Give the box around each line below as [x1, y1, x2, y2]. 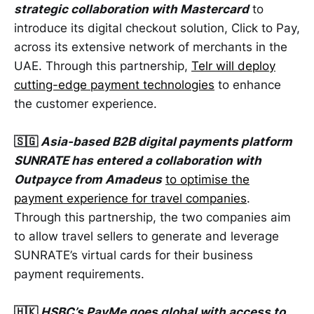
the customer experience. [14, 97, 157, 111]
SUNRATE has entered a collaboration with [14, 153, 261, 168]
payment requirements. [14, 267, 144, 282]
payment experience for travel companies [14, 191, 247, 206]
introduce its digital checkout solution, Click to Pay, [14, 21, 300, 36]
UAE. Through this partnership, [14, 59, 191, 74]
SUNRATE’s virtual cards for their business [14, 248, 253, 263]
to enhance [214, 78, 281, 93]
